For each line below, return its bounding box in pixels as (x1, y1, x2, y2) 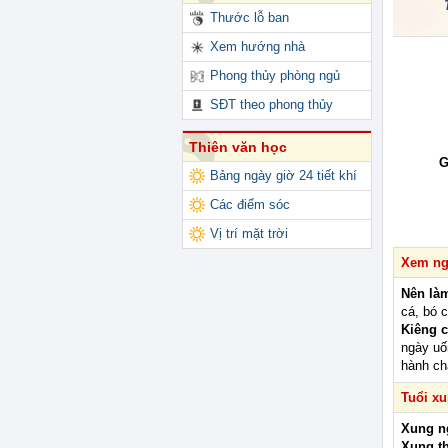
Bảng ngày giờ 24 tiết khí (210, 168, 357, 184)
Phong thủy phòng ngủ (210, 68, 340, 84)
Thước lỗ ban (210, 10, 289, 26)
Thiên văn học (189, 139, 287, 156)
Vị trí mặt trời (210, 226, 288, 242)
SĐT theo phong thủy (210, 97, 333, 113)
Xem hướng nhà (210, 39, 305, 55)
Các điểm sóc (210, 197, 290, 213)
